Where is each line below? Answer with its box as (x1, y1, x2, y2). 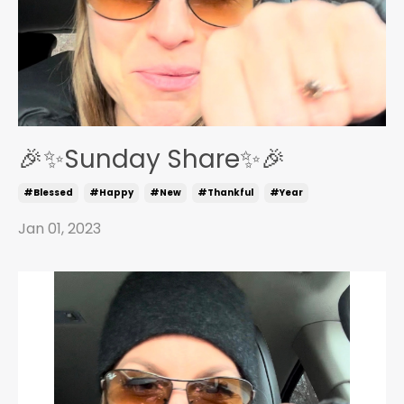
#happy (89, 185, 133, 199)
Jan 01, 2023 (18, 217, 101, 239)
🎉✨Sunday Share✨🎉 (18, 141, 286, 177)
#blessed (23, 185, 73, 199)
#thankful (197, 185, 253, 199)
